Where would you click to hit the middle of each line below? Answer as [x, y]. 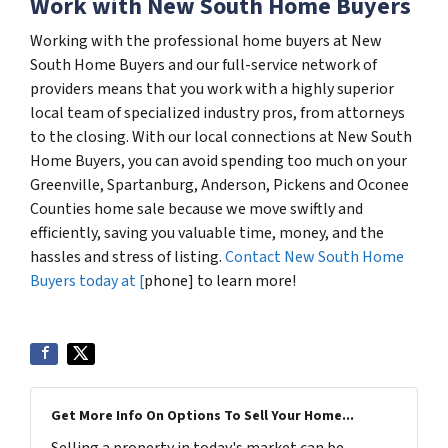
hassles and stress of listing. [127, 257]
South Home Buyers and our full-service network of [203, 65]
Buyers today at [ [87, 281]
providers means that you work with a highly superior [212, 89]
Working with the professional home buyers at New [206, 41]
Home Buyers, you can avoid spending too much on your [218, 161]
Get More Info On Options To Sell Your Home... [202, 416]
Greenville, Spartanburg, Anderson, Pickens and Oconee [219, 185]
